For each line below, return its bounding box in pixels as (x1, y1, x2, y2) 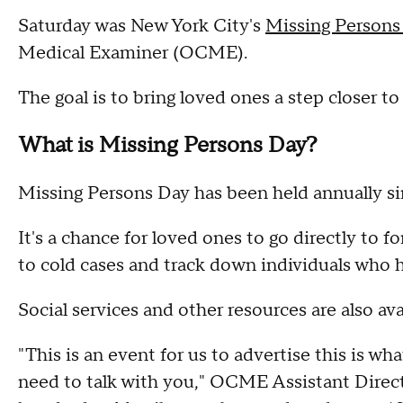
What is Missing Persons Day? (18, 131, 318, 159)
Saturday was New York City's (18, 14, 265, 38)
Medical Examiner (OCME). (18, 41, 247, 65)
